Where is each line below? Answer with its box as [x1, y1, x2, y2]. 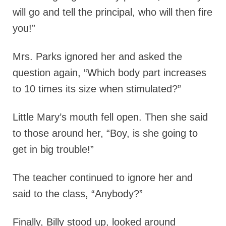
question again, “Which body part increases [13, 67, 206, 78]
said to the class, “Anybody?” [13, 188, 143, 199]
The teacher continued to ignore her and [13, 172, 193, 183]
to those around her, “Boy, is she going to [13, 127, 198, 139]
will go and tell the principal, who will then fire [13, 6, 212, 18]
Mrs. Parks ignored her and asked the [13, 50, 182, 62]
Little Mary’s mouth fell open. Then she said [13, 111, 208, 123]
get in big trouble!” [13, 143, 94, 155]
